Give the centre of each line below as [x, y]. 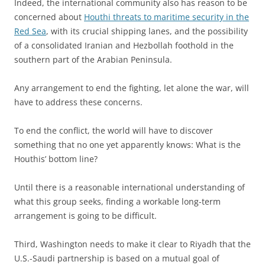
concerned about [49, 17]
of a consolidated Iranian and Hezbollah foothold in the [124, 45]
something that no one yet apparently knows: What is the [127, 145]
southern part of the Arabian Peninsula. [93, 59]
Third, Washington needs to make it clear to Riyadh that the [132, 244]
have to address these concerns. [78, 102]
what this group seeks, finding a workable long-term [117, 201]
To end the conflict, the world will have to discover [114, 130]
